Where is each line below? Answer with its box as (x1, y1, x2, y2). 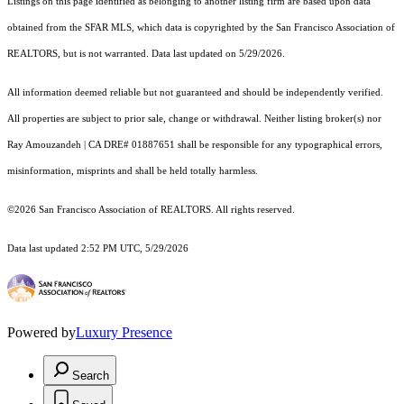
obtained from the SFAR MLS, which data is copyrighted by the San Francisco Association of (7, 23, 395, 33)
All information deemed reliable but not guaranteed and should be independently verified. (7, 87, 383, 98)
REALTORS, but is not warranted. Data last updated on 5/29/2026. (7, 49, 285, 60)
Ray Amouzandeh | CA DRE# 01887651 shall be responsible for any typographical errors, (7, 140, 382, 151)
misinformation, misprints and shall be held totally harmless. (7, 166, 258, 177)
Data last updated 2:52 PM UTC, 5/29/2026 (7, 243, 188, 254)
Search (72, 369, 109, 383)
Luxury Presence (76, 325, 172, 341)
